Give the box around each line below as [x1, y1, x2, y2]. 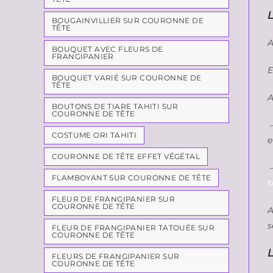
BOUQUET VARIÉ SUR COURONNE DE [52, 73, 202, 82]
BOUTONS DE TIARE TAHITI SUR [52, 102, 179, 111]
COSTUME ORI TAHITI [52, 130, 137, 140]
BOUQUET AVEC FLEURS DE [52, 44, 163, 54]
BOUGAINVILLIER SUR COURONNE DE [52, 16, 204, 25]
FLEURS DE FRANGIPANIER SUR [52, 252, 180, 261]
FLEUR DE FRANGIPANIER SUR [52, 194, 175, 204]
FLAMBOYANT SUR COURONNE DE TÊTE [52, 173, 211, 182]
